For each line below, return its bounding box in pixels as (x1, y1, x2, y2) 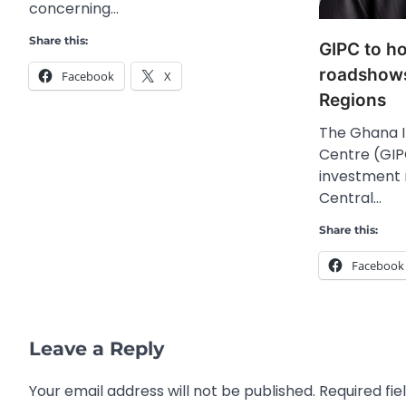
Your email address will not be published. (29, 381, 315, 402)
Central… (319, 188, 382, 209)
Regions (319, 90, 386, 111)
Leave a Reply (29, 337, 164, 361)
